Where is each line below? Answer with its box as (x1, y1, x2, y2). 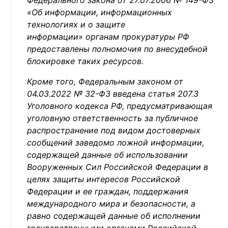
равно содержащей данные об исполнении (27, 211, 201, 221)
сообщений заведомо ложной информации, (27, 137, 204, 148)
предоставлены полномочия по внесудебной (27, 44, 208, 54)
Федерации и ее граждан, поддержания (27, 186, 188, 196)
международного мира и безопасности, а (27, 198, 195, 209)
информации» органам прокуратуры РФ (27, 32, 189, 42)
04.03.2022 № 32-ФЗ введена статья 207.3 (27, 89, 198, 99)
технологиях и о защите (27, 19, 125, 30)
